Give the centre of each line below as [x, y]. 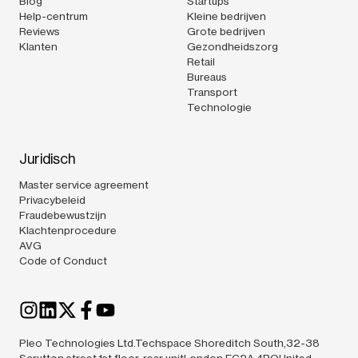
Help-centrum [54, 16]
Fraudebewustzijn [63, 215]
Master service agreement [84, 184]
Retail [201, 61]
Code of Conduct [63, 260]
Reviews [40, 31]
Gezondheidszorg [233, 46]
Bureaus [207, 76]
